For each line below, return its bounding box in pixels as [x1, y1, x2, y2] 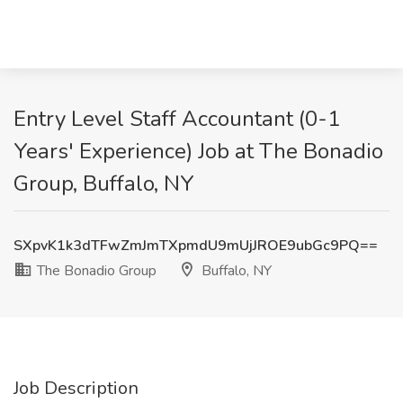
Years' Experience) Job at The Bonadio [13, 137, 383, 166]
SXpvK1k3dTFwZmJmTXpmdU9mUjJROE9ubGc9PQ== [13, 236, 378, 255]
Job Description [13, 376, 139, 400]
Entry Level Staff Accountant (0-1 [13, 104, 340, 133]
